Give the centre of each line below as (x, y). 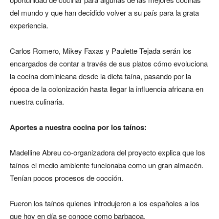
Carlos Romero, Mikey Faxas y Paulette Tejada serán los (101, 51)
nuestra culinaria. (37, 101)
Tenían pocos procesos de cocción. (66, 178)
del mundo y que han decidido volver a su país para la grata (104, 12)
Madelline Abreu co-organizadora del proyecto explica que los (108, 152)
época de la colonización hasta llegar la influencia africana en (107, 89)
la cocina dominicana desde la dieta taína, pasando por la (100, 76)
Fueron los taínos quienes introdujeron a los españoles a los (105, 203)
